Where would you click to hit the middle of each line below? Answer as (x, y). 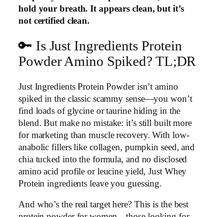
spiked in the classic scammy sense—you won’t (105, 99)
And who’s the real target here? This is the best (104, 205)
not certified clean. (54, 21)
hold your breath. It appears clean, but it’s (101, 8)
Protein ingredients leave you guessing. (90, 183)
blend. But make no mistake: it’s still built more (105, 123)
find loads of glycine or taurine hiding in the (100, 111)
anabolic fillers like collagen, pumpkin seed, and (107, 147)
